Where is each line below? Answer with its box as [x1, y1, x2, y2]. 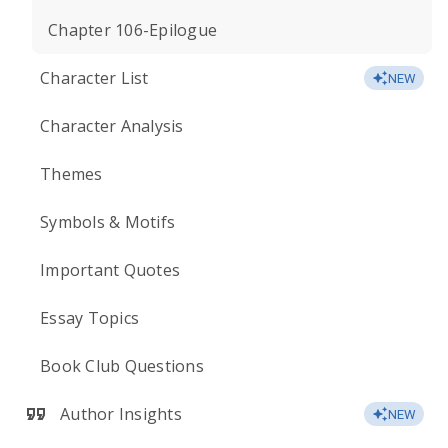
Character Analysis [40, 115, 184, 137]
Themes [40, 163, 103, 185]
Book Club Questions [40, 355, 204, 377]
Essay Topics [40, 307, 139, 329]
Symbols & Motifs [40, 211, 175, 233]
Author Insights [60, 403, 182, 425]
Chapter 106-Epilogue [48, 19, 217, 41]
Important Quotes [40, 259, 180, 281]
